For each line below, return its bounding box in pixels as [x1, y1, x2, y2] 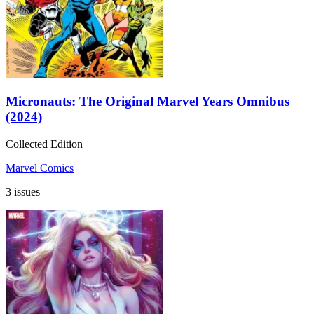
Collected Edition [6, 137, 83, 150]
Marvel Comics [6, 161, 74, 174]
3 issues [6, 185, 40, 198]
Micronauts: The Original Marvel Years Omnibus [6, 94, 289, 109]
